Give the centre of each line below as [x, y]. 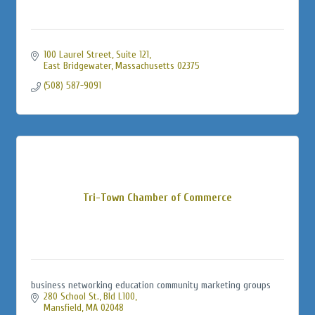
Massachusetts [144, 65]
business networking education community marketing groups [151, 285]
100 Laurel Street [77, 54]
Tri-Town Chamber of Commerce [157, 197]
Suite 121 [132, 54]
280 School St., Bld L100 [89, 296]
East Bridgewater [77, 65]
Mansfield [62, 307]
